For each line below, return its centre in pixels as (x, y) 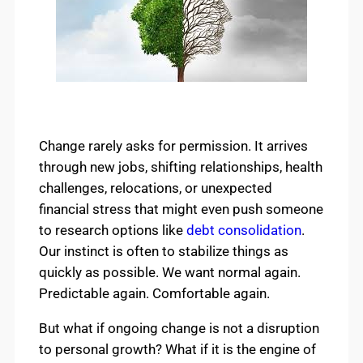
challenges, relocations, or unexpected (156, 188)
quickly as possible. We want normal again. (170, 273)
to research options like (113, 231)
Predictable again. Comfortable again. (154, 294)
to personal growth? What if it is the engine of (177, 350)
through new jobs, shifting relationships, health (181, 167)
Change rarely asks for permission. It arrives (173, 146)
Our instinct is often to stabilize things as (164, 252)
